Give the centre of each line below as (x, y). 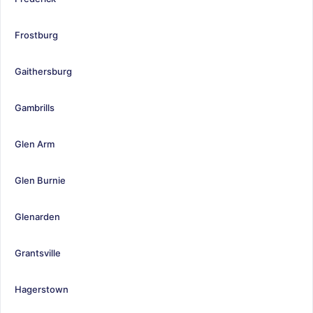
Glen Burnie (40, 180)
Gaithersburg (43, 71)
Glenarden (37, 216)
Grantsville (38, 253)
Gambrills (35, 107)
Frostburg (36, 35)
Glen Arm (35, 144)
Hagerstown (42, 289)
